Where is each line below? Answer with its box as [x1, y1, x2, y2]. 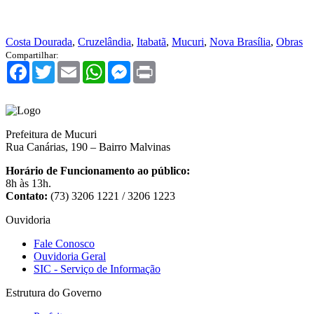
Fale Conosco [34, 238, 95, 250]
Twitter [55, 60, 86, 73]
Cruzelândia [78, 36, 131, 48]
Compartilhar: [6, 50, 59, 61]
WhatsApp [105, 60, 153, 73]
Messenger [130, 60, 178, 73]
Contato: [6, 190, 48, 203]
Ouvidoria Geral [34, 250, 106, 263]
